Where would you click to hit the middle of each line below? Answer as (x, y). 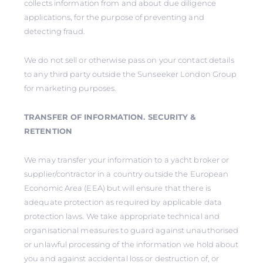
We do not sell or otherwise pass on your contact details (129, 60)
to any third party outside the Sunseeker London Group (131, 74)
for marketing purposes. (70, 88)
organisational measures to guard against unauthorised (131, 230)
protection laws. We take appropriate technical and (122, 216)
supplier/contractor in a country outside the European (127, 174)
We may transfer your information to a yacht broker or (127, 160)
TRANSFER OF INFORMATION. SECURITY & (110, 117)
